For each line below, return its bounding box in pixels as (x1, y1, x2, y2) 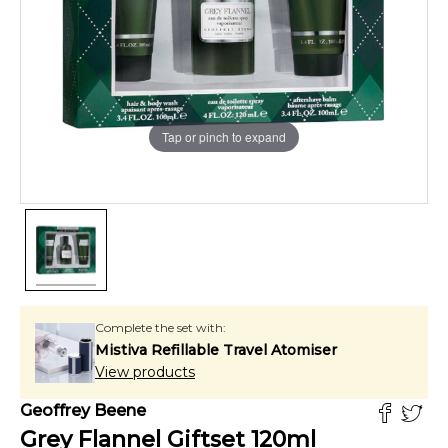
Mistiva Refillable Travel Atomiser (95, 341, 337, 359)
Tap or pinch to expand (162, 128, 286, 146)
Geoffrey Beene (20, 401, 146, 420)
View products (95, 363, 195, 381)
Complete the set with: (95, 320, 226, 335)
